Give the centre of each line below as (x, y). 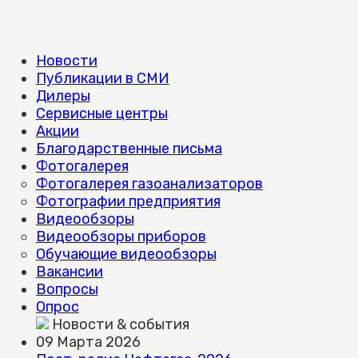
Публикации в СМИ (102, 79)
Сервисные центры (101, 114)
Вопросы (67, 290)
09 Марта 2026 (88, 342)
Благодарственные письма (129, 149)
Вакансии (69, 272)
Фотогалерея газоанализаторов (149, 184)
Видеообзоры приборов (121, 237)
